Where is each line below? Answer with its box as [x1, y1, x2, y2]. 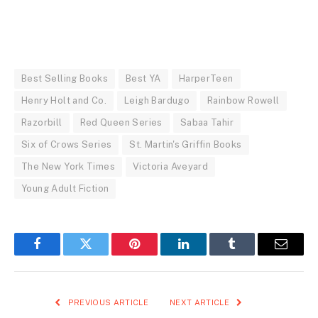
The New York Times [21, 161, 116, 172]
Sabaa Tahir [180, 117, 234, 128]
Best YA [126, 73, 161, 84]
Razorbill [21, 117, 62, 128]
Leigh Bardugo [124, 95, 190, 106]
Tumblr [231, 248, 269, 261]
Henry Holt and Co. [21, 95, 107, 106]
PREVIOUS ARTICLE [65, 298, 148, 307]
